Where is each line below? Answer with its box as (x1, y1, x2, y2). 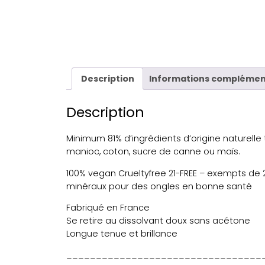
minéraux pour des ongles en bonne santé (66, 180, 252, 192)
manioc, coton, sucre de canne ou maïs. (66, 146, 240, 158)
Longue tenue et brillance (66, 227, 177, 240)
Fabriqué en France (66, 201, 150, 214)
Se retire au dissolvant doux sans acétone (66, 214, 250, 227)
